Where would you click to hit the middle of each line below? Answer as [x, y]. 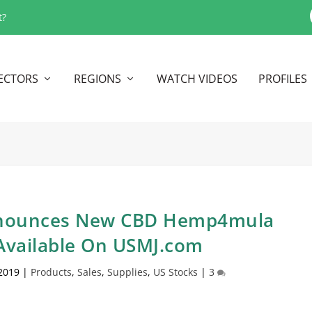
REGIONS [97, 78]
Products [52, 272]
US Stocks [176, 272]
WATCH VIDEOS [197, 78]
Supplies [128, 272]
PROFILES [282, 78]
